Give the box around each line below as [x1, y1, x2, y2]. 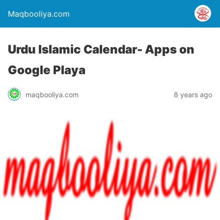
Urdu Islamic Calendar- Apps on [8, 42, 194, 56]
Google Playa [8, 63, 85, 77]
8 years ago [174, 90, 212, 99]
